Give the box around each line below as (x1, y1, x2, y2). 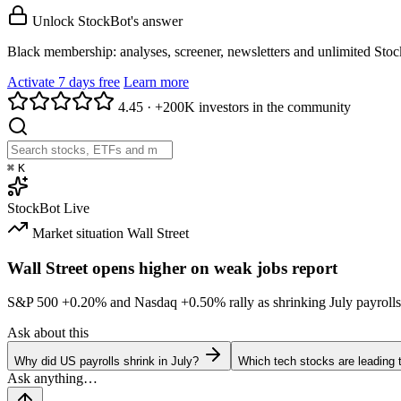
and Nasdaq (107, 294, 181, 311)
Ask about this (7, 325, 89, 341)
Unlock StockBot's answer (32, 13, 183, 30)
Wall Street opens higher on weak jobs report (7, 258, 337, 277)
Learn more (124, 74, 189, 90)
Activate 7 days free (7, 74, 120, 90)
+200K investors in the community (155, 99, 351, 115)
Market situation (32, 226, 124, 242)
